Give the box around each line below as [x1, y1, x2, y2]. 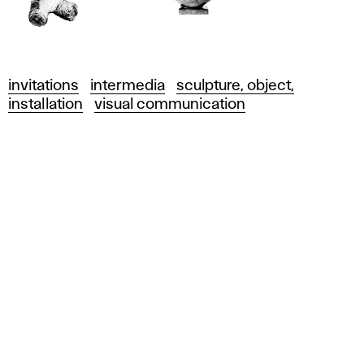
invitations [8, 79, 79, 93]
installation [8, 97, 83, 111]
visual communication [94, 97, 245, 111]
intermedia [90, 79, 165, 93]
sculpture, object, [176, 79, 294, 93]
